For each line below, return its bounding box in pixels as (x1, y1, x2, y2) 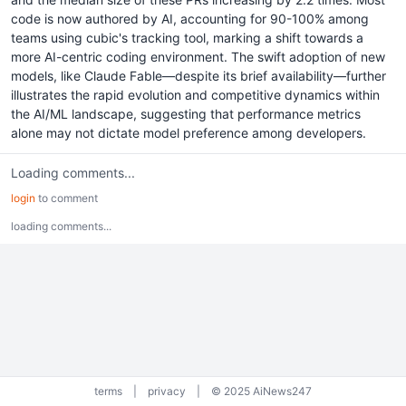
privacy (148, 384, 186, 398)
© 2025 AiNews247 (211, 384, 312, 398)
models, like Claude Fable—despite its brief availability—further (11, 68, 386, 83)
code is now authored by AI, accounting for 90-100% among (11, 11, 369, 26)
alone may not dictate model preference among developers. (11, 125, 366, 140)
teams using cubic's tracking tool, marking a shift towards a (11, 30, 363, 45)
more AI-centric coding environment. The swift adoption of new (11, 49, 385, 64)
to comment (35, 191, 98, 205)
